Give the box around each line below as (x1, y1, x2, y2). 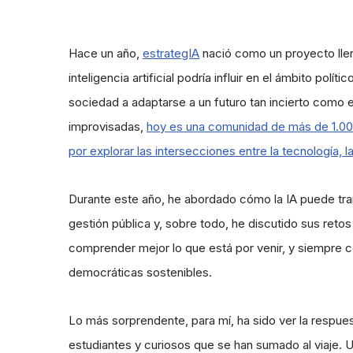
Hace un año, (69, 46, 143, 61)
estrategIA (143, 46, 199, 61)
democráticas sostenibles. (69, 265, 212, 280)
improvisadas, (69, 119, 147, 134)
